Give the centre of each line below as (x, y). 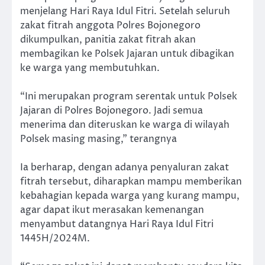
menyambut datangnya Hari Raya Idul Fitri (117, 224)
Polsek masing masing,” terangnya (98, 139)
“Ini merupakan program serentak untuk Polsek (129, 97)
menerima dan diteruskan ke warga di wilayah (125, 125)
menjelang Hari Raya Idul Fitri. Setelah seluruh (125, 12)
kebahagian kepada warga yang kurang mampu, (130, 196)
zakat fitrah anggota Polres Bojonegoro (110, 26)
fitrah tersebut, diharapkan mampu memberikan (131, 182)
